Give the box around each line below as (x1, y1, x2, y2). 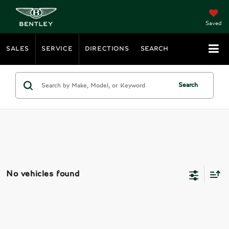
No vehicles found (6, 169, 80, 178)
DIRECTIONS (85, 45, 129, 52)
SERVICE (41, 45, 73, 52)
